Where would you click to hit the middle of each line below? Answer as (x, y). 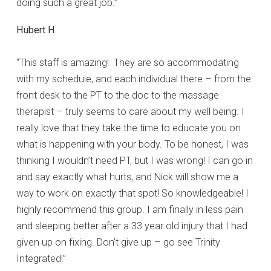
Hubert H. (37, 30)
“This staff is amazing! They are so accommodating (128, 63)
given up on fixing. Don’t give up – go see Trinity (118, 243)
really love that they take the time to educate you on (129, 128)
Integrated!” (41, 259)
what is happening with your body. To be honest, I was (132, 145)
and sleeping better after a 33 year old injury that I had (132, 226)
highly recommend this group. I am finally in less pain (130, 210)
